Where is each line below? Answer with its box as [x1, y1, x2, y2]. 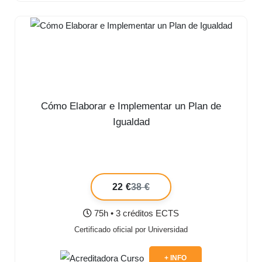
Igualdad [112, 116, 150, 128]
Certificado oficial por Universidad [74, 225, 188, 235]
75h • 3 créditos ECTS [92, 208, 179, 219]
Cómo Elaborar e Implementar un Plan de [41, 101, 221, 112]
